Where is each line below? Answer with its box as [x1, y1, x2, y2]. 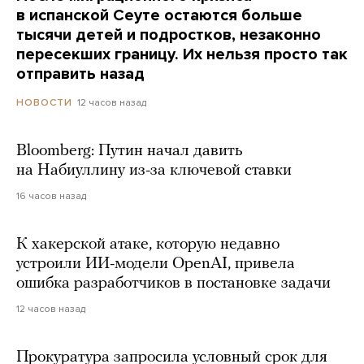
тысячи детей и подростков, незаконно [16, 24, 321, 45]
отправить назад [16, 63, 145, 84]
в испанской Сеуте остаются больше [16, 5, 302, 25]
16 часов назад [16, 189, 86, 201]
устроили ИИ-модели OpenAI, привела [16, 255, 295, 272]
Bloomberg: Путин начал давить [16, 142, 243, 159]
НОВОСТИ [16, 96, 72, 108]
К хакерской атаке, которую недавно [16, 236, 279, 253]
